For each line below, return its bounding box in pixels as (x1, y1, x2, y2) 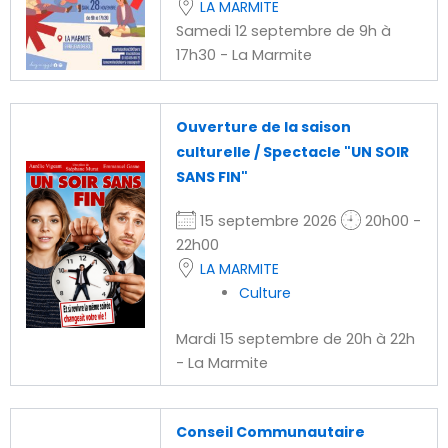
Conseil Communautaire (175, 421, 365, 442)
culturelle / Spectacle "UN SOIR (175, 141, 409, 162)
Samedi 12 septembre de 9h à (175, 21, 391, 41)
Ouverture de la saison (175, 116, 351, 137)
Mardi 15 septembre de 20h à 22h (175, 328, 415, 349)
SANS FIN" (175, 166, 248, 187)
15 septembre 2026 (195, 210, 341, 231)
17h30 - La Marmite (175, 45, 312, 65)
